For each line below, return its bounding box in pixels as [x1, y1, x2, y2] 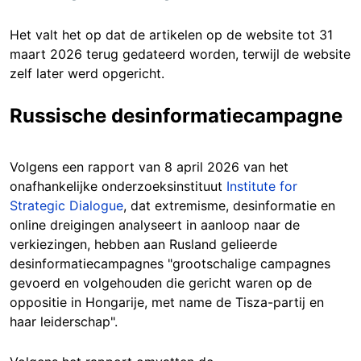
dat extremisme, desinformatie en [127, 197, 335, 214]
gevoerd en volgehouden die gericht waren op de [10, 274, 312, 291]
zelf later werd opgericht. [10, 64, 164, 81]
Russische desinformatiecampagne [10, 103, 342, 127]
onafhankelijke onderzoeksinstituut [10, 177, 226, 194]
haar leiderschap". [10, 313, 118, 330]
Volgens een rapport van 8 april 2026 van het [10, 158, 288, 175]
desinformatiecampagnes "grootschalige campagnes [10, 255, 330, 272]
